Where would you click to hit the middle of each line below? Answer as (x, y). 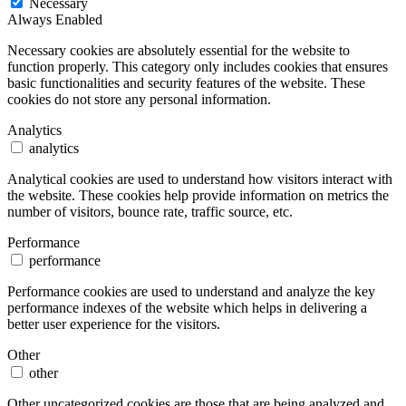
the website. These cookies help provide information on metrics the (198, 195)
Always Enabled (55, 19)
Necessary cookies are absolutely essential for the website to (179, 50)
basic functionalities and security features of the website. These (186, 82)
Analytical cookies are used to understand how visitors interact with (200, 179)
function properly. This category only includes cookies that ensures (198, 66)
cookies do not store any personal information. (139, 99)
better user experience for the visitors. (114, 324)
